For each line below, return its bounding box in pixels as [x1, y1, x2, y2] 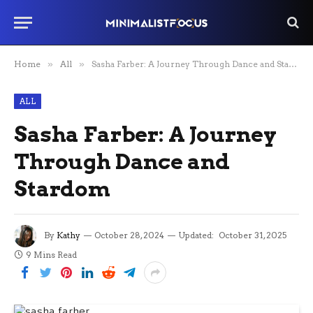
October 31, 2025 [219, 230, 286, 241]
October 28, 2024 [94, 230, 164, 241]
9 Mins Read [26, 249, 77, 260]
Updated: [178, 230, 214, 241]
